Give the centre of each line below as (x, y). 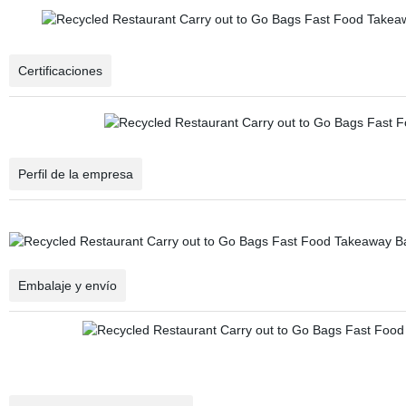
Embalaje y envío (67, 285)
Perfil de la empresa (75, 174)
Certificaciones (60, 71)
